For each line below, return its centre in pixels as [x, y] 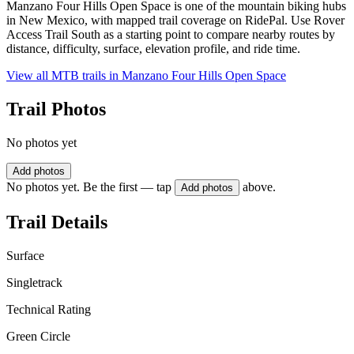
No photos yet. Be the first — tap [89, 187]
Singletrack [34, 282]
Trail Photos [56, 109]
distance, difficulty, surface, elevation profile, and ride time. [153, 49]
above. [259, 187]
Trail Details [57, 222]
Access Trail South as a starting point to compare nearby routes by [171, 35]
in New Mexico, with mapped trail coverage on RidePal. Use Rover [175, 21]
